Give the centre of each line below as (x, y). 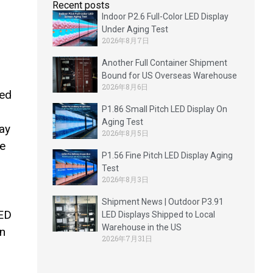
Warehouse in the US (141, 227)
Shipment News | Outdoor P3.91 (162, 201)
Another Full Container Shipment (164, 62)
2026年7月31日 (127, 238)
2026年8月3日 (125, 179)
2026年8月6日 (125, 86)
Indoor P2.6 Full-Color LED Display (165, 16)
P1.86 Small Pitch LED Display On (164, 109)
